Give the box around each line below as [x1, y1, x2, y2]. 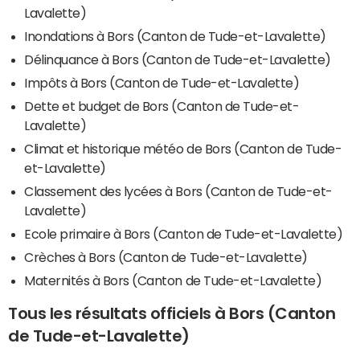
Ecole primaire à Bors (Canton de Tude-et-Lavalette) [24, 227, 343, 240]
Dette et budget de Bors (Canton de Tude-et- [24, 99, 300, 112]
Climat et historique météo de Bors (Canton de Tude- [24, 141, 342, 155]
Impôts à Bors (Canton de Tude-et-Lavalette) [24, 76, 300, 89]
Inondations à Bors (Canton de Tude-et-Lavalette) [24, 29, 326, 43]
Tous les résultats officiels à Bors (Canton [8, 305, 336, 321]
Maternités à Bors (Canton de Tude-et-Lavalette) [24, 273, 322, 287]
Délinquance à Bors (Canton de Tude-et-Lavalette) [24, 52, 331, 66]
